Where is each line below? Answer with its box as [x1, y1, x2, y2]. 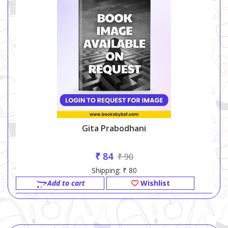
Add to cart [47, 178, 85, 188]
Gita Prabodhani [82, 123, 146, 134]
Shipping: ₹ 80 [91, 165, 137, 176]
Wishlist [138, 178, 170, 188]
